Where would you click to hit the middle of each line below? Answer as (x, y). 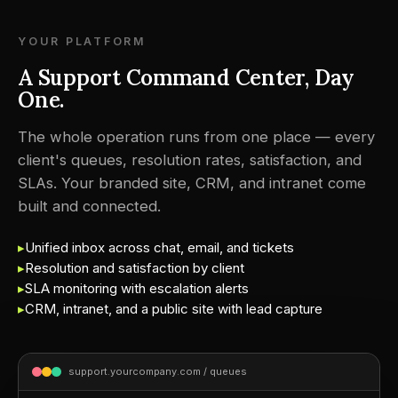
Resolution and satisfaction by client (135, 268)
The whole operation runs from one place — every (196, 137)
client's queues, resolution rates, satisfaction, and (190, 160)
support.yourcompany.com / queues (158, 371)
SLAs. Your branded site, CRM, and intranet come (192, 183)
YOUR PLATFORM (82, 41)
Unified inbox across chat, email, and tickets (159, 247)
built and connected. (89, 206)
